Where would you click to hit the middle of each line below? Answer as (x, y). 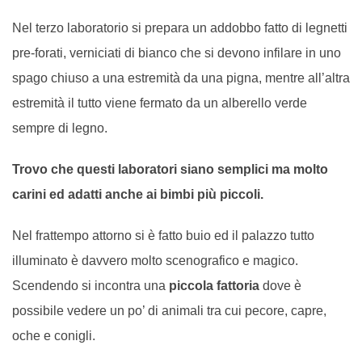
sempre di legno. (60, 128)
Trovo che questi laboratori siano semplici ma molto (170, 170)
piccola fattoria (214, 286)
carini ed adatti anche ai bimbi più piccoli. (138, 195)
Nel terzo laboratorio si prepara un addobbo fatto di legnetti (180, 28)
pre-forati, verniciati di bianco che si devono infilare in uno (177, 53)
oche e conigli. (54, 336)
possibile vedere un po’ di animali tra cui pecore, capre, (169, 311)
